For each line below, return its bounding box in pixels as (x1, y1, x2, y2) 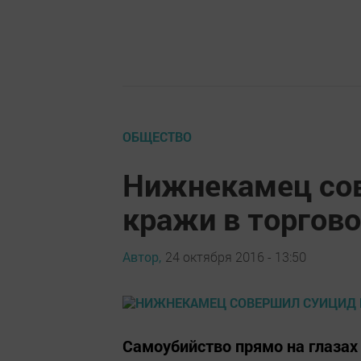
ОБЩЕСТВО (122, 128, 192, 145)
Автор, (122, 247, 161, 265)
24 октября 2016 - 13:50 (165, 247, 306, 265)
